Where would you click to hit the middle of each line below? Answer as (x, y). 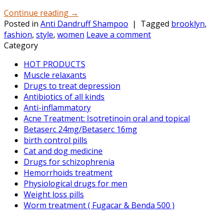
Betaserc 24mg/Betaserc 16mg (80, 129)
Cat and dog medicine (63, 151)
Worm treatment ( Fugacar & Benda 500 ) (99, 205)
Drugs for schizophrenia (69, 162)
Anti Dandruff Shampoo (84, 23)
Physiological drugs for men (75, 183)
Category (21, 45)
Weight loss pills (54, 194)
